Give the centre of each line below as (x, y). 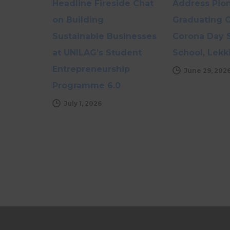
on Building (78, 20)
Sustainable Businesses (104, 36)
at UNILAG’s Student (97, 52)
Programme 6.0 (87, 85)
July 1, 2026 (83, 103)
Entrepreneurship (91, 69)
